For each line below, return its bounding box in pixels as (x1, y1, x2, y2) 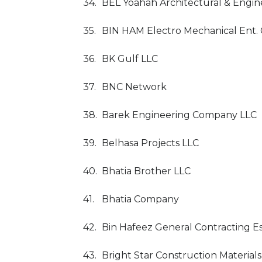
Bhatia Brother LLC (102, 166, 191, 177)
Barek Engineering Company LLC (102, 109, 257, 120)
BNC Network (102, 81, 167, 92)
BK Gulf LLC (102, 53, 158, 64)
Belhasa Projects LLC (102, 137, 199, 149)
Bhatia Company (102, 194, 179, 205)
